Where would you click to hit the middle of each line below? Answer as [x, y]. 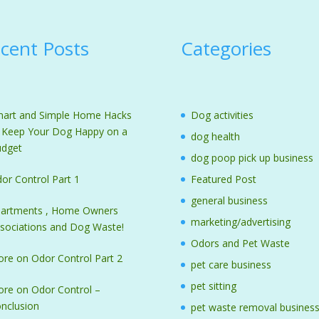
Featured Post [223, 179]
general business [229, 201]
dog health [215, 137]
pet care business [231, 265]
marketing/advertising [240, 222]
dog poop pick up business [252, 158]
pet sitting [213, 286]
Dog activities [222, 115]
